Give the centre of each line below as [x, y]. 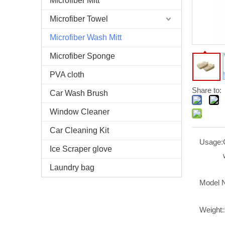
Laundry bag [72, 168]
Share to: [207, 90]
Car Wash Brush [79, 93]
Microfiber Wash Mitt [86, 38]
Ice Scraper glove [81, 149]
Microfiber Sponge [82, 56]
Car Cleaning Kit [79, 131]
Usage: [211, 142]
